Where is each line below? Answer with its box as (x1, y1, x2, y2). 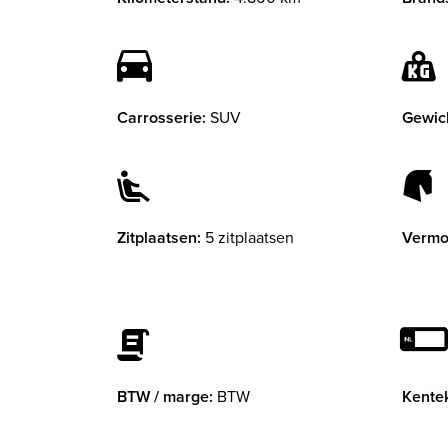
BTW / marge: (117, 385, 213, 409)
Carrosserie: (117, 106, 206, 130)
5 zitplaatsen (205, 226, 294, 250)
